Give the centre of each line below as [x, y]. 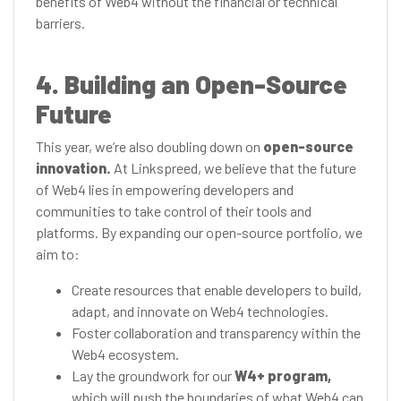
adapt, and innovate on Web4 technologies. [200, 311]
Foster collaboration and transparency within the [216, 333]
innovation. [73, 168]
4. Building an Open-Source [192, 84]
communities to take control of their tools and [174, 211]
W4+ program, [283, 375]
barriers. [60, 23]
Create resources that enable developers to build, [217, 290]
